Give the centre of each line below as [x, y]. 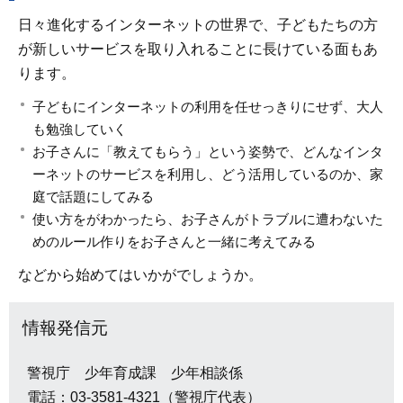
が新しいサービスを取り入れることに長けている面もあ [198, 49]
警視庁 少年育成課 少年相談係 [135, 373]
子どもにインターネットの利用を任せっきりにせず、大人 [208, 106]
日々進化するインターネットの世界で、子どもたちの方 [198, 24]
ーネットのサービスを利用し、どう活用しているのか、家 [208, 174]
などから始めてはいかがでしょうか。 [140, 274]
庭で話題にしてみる [93, 196]
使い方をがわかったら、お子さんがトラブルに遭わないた [208, 219]
